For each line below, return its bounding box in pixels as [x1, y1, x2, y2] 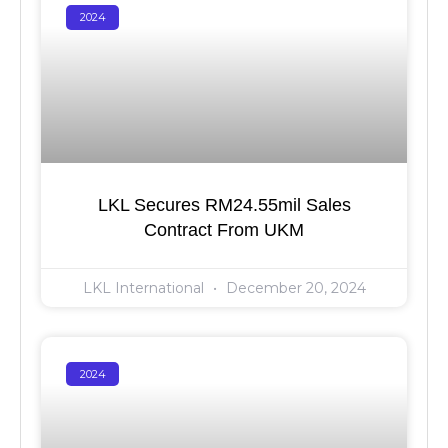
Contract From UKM [144, 220, 304, 240]
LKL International [82, 279, 208, 297]
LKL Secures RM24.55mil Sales [97, 195, 351, 215]
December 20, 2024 [221, 279, 366, 297]
